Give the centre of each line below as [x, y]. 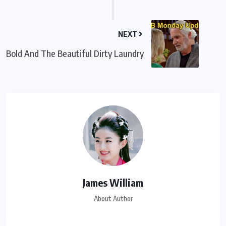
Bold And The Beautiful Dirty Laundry [75, 53]
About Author [113, 199]
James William [113, 183]
